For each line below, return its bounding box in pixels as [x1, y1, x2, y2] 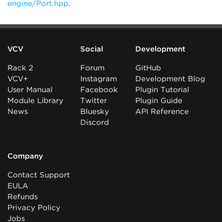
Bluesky [80, 107, 110, 116]
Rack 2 [7, 63, 33, 72]
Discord [80, 118, 110, 127]
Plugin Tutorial [135, 85, 189, 94]
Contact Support [7, 170, 70, 179]
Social [80, 45, 104, 54]
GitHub [135, 63, 161, 72]
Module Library [7, 96, 63, 105]
